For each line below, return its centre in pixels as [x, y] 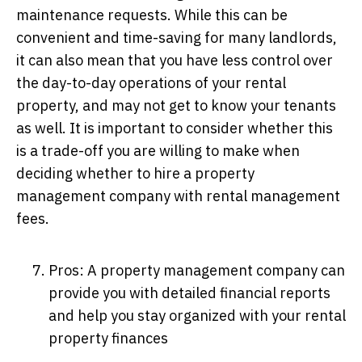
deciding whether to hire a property [135, 173]
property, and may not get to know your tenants [176, 105]
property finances [108, 338]
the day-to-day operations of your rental [151, 82]
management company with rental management [178, 196]
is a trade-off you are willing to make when [158, 150]
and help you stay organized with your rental [197, 315]
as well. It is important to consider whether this [175, 128]
